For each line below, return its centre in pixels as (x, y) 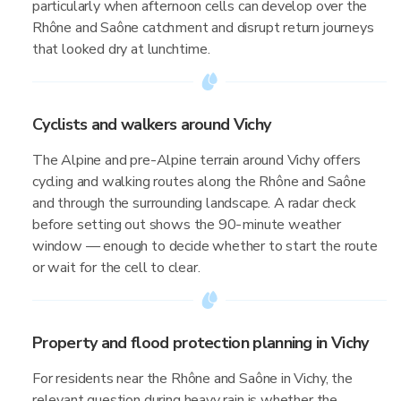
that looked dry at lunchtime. (121, 49)
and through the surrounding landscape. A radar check (194, 203)
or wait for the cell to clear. (116, 268)
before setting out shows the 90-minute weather (187, 225)
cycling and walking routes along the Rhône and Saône (199, 182)
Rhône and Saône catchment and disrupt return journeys (203, 28)
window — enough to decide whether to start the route (205, 246)
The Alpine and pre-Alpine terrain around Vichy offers (196, 160)
